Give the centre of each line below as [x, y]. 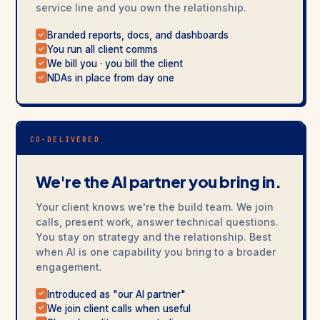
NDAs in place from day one [110, 78]
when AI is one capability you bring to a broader [155, 251]
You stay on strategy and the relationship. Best [153, 236]
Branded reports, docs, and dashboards [137, 35]
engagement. [69, 266]
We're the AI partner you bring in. [158, 181]
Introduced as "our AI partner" [116, 294]
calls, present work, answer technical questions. [157, 221]
